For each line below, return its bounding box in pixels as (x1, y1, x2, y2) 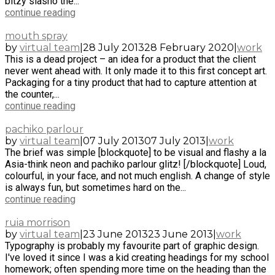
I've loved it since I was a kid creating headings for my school (5, 251, 269, 263)
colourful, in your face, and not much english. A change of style (5, 169, 270, 182)
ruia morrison (5, 216, 70, 228)
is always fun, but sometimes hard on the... (5, 181, 186, 193)
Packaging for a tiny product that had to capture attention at (5, 76, 257, 88)
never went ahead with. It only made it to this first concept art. (5, 64, 267, 77)
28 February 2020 (144, 41, 234, 53)
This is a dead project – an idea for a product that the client (5, 53, 256, 65)
